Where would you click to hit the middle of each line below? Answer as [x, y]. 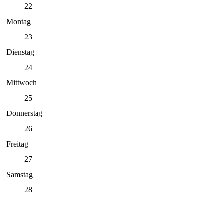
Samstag [19, 174]
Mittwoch [21, 82]
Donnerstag [24, 113]
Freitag [17, 144]
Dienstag [20, 52]
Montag [18, 21]
